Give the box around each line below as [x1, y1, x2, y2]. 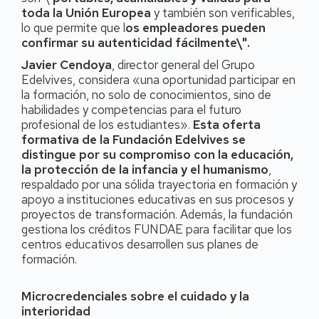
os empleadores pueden [125, 19, 266, 36]
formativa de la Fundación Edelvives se [21, 131, 246, 147]
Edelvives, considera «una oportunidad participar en [21, 71, 296, 88]
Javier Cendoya [21, 56, 112, 73]
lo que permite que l [21, 19, 125, 36]
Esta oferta [193, 116, 261, 132]
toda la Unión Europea [21, 4, 151, 21]
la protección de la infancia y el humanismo [21, 161, 268, 177]
